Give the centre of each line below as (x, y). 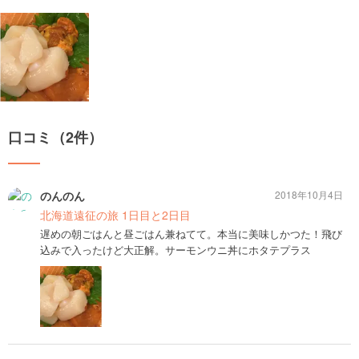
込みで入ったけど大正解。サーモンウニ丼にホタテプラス (175, 249)
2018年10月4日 (309, 194)
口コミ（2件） (55, 137)
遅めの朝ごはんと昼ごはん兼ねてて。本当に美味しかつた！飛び (191, 233)
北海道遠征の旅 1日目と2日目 (115, 214)
